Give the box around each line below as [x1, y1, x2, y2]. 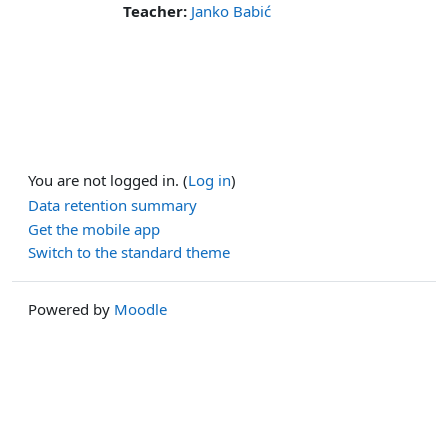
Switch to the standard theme [28, 242, 230, 263]
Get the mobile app [28, 218, 160, 239]
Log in [188, 170, 231, 190]
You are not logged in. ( [28, 170, 188, 190]
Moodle [114, 298, 167, 319]
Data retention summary [28, 195, 197, 216]
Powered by [28, 298, 114, 319]
